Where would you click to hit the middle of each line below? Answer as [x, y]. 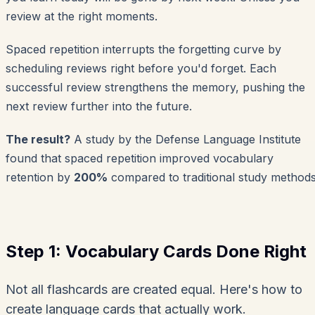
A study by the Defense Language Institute [186, 140]
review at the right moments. [82, 17]
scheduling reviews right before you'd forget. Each [141, 69]
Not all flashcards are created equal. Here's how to [154, 290]
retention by [40, 178]
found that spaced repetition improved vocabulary [140, 159]
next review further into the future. [99, 107]
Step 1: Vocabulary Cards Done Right [156, 252]
